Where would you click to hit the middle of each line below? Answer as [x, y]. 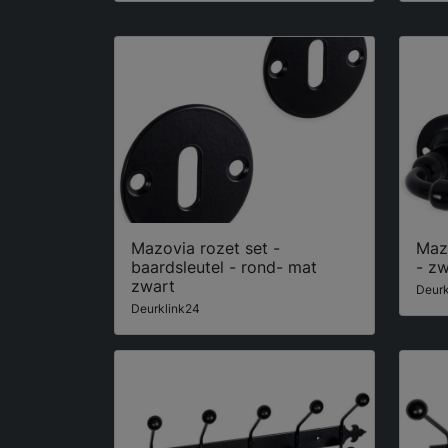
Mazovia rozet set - [205, 248]
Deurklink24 [165, 309]
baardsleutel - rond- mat [224, 267]
